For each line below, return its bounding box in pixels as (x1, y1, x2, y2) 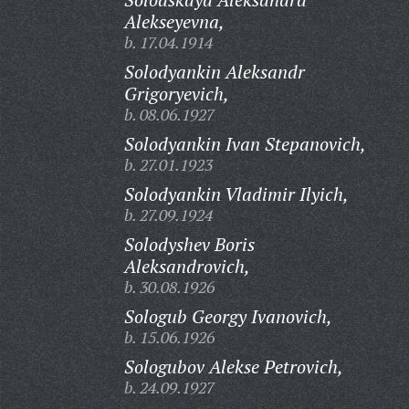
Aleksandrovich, (123, 254, 250, 278)
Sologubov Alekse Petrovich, (123, 354, 343, 379)
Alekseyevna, (123, 9, 225, 34)
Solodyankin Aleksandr (123, 59, 305, 84)
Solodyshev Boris (123, 232, 255, 257)
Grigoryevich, (123, 81, 229, 106)
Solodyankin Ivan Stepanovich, (123, 131, 366, 156)
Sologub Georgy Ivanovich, (123, 304, 332, 329)
